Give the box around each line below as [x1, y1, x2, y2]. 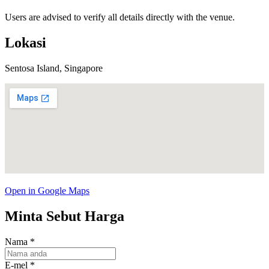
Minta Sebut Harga [5, 208, 124, 225]
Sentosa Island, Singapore [5, 63, 103, 74]
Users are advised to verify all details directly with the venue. [5, 12, 235, 23]
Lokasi [5, 35, 46, 51]
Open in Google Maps [5, 186, 89, 196]
